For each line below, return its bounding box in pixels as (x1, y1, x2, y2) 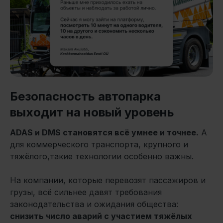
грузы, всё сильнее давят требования (10, 187, 162, 198)
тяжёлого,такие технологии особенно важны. (10, 151, 194, 162)
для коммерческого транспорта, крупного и (10, 139, 188, 150)
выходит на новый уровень (10, 105, 174, 120)
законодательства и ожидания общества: (10, 199, 178, 210)
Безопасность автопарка (10, 89, 161, 104)
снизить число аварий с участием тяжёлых (10, 211, 192, 222)
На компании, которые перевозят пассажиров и (10, 175, 206, 186)
